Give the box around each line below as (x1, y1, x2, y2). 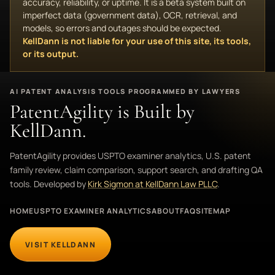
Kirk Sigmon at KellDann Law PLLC (88, 178, 217, 190)
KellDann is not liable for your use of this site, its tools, (23, 35, 251, 47)
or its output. (23, 48, 79, 60)
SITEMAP (195, 206, 231, 216)
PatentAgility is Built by (10, 99, 195, 123)
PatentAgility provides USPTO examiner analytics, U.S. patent (10, 150, 251, 161)
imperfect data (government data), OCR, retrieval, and (23, 9, 237, 21)
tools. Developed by (10, 178, 88, 190)
